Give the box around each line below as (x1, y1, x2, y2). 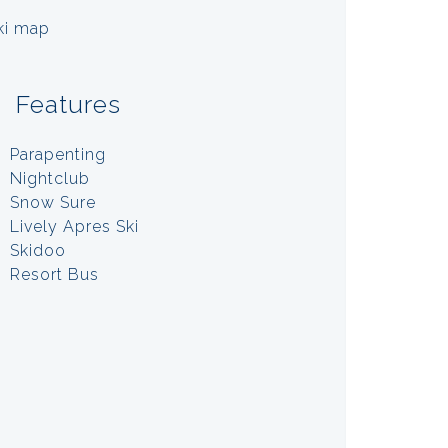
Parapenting (10, 144, 106, 164)
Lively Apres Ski (10, 216, 139, 236)
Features (15, 88, 121, 119)
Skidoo (10, 240, 66, 260)
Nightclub (10, 168, 90, 188)
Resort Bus (10, 264, 99, 284)
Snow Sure (10, 192, 96, 212)
